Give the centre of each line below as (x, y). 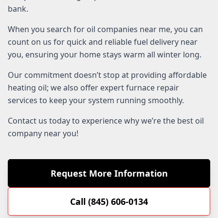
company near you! (43, 133)
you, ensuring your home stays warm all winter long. (105, 54)
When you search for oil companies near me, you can (105, 29)
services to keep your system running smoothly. (96, 100)
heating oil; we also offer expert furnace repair (93, 87)
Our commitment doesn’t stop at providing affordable (107, 75)
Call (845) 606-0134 (109, 201)
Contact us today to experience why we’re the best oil (106, 120)
